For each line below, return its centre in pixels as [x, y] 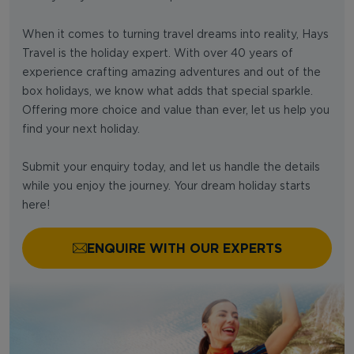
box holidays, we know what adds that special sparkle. [168, 91]
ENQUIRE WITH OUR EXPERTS [184, 248]
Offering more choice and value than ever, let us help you [176, 110]
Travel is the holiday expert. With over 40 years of [158, 53]
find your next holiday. [81, 129]
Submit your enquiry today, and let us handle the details [171, 167]
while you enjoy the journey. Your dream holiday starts [166, 186]
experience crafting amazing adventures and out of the [171, 72]
